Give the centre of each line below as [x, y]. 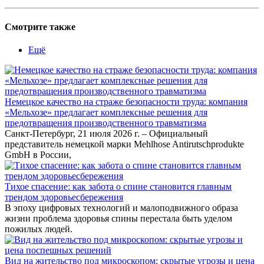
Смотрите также [40, 27]
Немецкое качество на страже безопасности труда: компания [126, 101]
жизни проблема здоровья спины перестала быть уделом [118, 218]
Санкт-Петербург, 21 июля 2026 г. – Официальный [106, 133]
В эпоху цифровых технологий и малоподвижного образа [121, 207]
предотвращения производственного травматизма [105, 123]
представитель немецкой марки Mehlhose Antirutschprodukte [124, 144]
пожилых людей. [39, 229]
